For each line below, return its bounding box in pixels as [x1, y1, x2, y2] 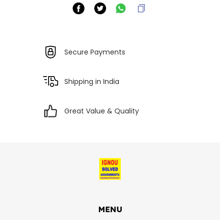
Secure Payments [64, 47, 126, 57]
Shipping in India [64, 76, 120, 86]
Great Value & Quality [64, 106, 139, 116]
